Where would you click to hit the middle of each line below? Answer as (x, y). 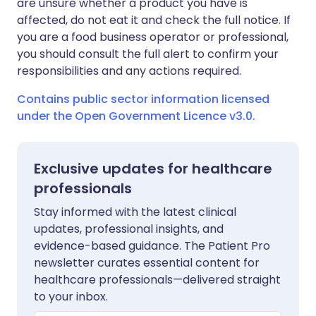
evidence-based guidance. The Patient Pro (152, 246)
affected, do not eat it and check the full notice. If (154, 20)
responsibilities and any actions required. (129, 71)
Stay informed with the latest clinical (135, 212)
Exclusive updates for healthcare (153, 169)
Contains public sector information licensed (143, 99)
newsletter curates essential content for (147, 263)
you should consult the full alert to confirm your (148, 54)
